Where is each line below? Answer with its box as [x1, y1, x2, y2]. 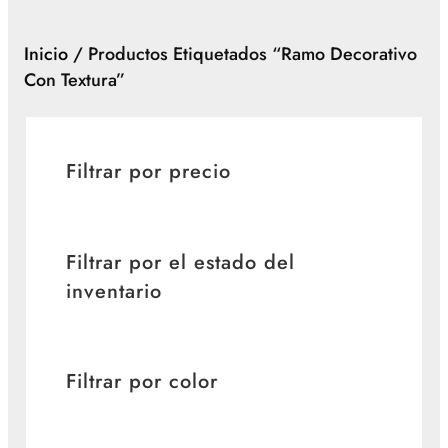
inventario [66, 276, 162, 306]
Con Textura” [24, 67, 125, 94]
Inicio [24, 41, 68, 68]
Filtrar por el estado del [66, 247, 295, 277]
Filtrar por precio [66, 157, 231, 187]
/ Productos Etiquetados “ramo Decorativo [68, 41, 417, 68]
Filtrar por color [66, 367, 218, 397]
